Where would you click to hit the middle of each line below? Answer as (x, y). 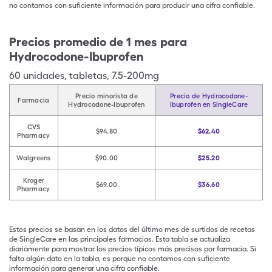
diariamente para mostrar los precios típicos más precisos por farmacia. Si (133, 249)
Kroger (34, 180)
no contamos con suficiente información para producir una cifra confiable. (132, 5)
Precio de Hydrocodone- (209, 96)
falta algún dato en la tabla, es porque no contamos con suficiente (120, 259)
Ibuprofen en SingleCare (209, 104)
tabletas (88, 76)
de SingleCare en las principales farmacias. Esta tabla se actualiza (120, 239)
